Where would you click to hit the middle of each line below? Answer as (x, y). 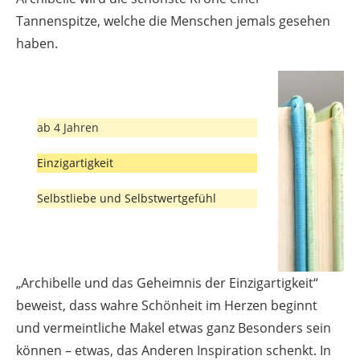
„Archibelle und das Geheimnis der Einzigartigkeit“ (167, 282)
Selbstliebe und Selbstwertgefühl (127, 198)
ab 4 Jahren (68, 127)
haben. (37, 43)
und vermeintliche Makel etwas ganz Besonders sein (174, 327)
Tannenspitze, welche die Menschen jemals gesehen (173, 20)
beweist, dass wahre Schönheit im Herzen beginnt (167, 305)
